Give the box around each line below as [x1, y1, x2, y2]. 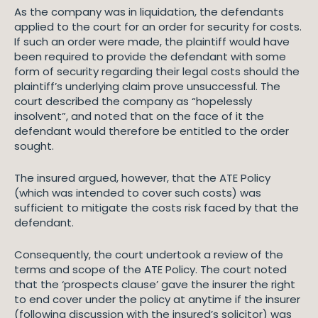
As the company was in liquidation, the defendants [14, 4, 284, 19]
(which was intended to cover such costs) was [14, 185, 261, 200]
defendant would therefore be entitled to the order [14, 124, 289, 138]
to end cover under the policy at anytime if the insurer [14, 292, 300, 307]
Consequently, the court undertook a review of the [14, 247, 283, 262]
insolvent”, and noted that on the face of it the [14, 109, 264, 124]
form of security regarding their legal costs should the [14, 64, 300, 79]
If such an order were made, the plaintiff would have [14, 34, 290, 49]
